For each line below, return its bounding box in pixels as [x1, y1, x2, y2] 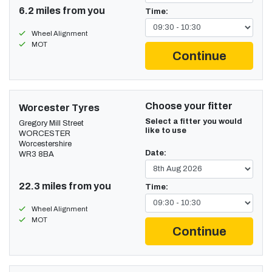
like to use [145, 126, 186, 135]
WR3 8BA [19, 149, 54, 158]
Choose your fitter [145, 100, 233, 111]
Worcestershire [19, 139, 72, 148]
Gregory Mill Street [19, 118, 84, 127]
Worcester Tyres [19, 102, 100, 113]
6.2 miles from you [19, 5, 105, 16]
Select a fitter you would [145, 117, 242, 126]
